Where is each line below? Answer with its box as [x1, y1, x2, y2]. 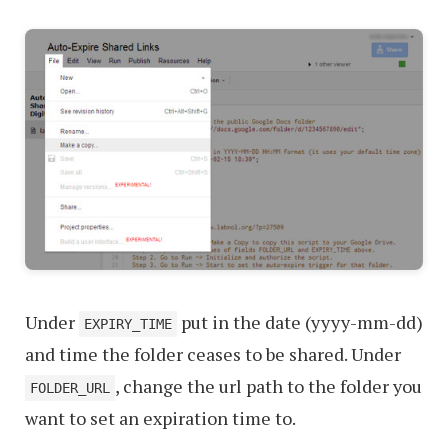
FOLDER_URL [30, 380, 110, 397]
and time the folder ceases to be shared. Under [25, 342, 401, 367]
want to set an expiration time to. [25, 406, 296, 431]
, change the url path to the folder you [115, 374, 422, 399]
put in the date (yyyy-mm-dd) [177, 310, 423, 335]
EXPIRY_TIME [84, 316, 172, 333]
